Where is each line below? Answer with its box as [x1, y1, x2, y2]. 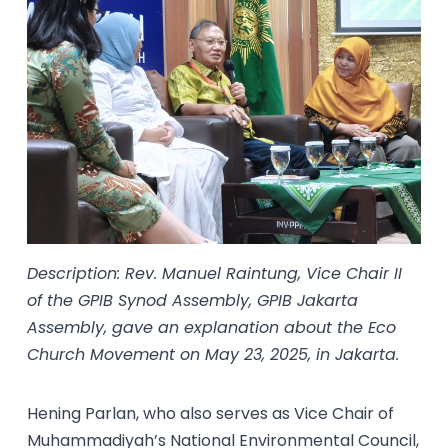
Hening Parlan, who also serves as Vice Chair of [27, 401, 395, 425]
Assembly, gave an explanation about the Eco [27, 315, 397, 339]
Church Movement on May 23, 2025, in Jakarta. [27, 342, 400, 366]
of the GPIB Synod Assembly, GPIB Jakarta [27, 288, 359, 312]
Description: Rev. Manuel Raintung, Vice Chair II [27, 261, 403, 285]
